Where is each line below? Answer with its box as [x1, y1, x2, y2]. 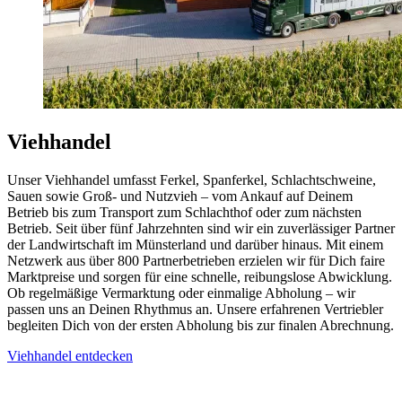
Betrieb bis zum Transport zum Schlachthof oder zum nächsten [7, 205, 362, 221]
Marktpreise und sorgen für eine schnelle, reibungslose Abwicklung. [7, 269, 392, 285]
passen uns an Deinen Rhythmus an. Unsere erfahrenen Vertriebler [7, 301, 383, 318]
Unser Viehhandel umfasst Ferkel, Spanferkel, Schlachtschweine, [7, 172, 376, 188]
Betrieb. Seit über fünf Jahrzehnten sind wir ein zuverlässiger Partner [7, 221, 395, 237]
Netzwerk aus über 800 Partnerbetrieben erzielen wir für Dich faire [7, 253, 385, 269]
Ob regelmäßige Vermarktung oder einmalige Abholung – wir [7, 285, 355, 301]
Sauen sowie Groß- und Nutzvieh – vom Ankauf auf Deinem [7, 188, 353, 205]
